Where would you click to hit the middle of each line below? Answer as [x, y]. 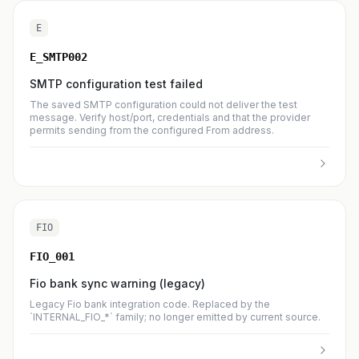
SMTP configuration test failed [116, 84]
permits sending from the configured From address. [152, 130]
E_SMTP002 [58, 57]
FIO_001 [52, 256]
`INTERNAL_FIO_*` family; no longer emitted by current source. [175, 317]
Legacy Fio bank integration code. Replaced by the [150, 304]
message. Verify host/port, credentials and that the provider [170, 117]
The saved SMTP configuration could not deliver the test [163, 105]
